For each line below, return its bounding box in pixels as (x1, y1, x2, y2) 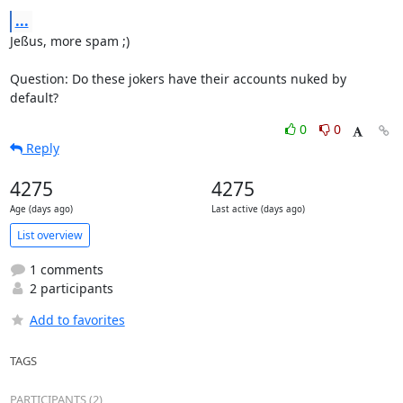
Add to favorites (29, 311, 125, 328)
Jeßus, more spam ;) (9, 32, 130, 49)
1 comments (25, 261, 103, 278)
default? (9, 89, 58, 106)
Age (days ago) (9, 203, 73, 215)
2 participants (25, 280, 113, 297)
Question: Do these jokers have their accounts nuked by (9, 70, 346, 87)
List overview (16, 227, 83, 243)
